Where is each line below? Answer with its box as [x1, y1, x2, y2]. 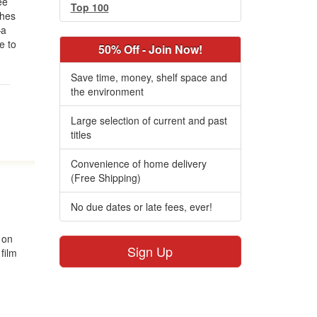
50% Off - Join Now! [98, 41, 202, 57]
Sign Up [127, 242, 173, 260]
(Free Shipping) [70, 171, 141, 185]
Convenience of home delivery [70, 156, 207, 171]
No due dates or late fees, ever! [70, 200, 212, 214]
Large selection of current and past [70, 113, 227, 127]
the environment [70, 84, 144, 98]
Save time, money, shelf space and [70, 70, 227, 84]
